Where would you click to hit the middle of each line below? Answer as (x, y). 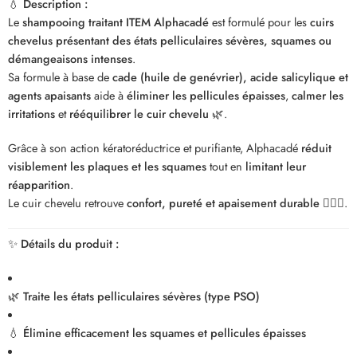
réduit (316, 147)
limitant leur (276, 166)
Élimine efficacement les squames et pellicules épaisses (165, 332)
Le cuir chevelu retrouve (67, 202)
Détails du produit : (70, 243)
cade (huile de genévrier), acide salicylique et (230, 76)
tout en (226, 166)
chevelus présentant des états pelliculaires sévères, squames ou (170, 40)
